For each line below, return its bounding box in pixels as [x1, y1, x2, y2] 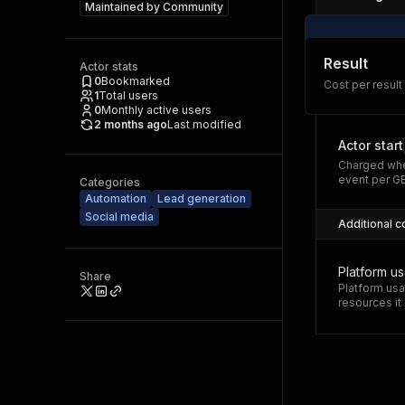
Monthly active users [101, 103, 212, 117]
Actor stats [80, 60, 138, 73]
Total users [99, 89, 158, 102]
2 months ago [94, 118, 167, 131]
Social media [85, 210, 154, 223]
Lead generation [157, 192, 246, 205]
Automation [85, 192, 146, 205]
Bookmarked [101, 74, 170, 88]
